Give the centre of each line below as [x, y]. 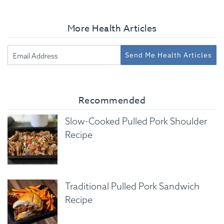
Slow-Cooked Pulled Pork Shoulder [136, 121]
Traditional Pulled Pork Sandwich [132, 186]
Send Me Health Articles [168, 55]
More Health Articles [112, 28]
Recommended [112, 100]
